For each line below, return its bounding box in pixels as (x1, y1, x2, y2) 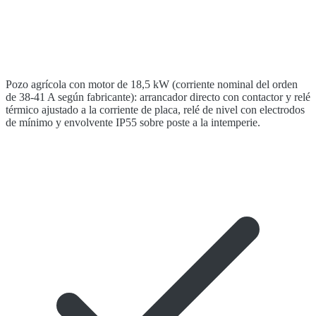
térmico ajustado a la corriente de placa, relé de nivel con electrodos (6, 104, 305, 116)
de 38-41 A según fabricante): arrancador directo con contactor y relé (6, 91, 310, 104)
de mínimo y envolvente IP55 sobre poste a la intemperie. (6, 116, 260, 129)
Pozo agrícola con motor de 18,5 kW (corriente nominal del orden (6, 78, 298, 91)
